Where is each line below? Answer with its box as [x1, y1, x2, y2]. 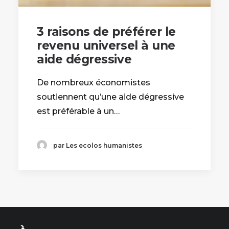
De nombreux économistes [37, 78, 150, 88]
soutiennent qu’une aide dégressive [37, 92, 184, 102]
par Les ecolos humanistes [53, 141, 142, 149]
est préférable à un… [37, 106, 120, 117]
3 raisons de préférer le [37, 25, 176, 39]
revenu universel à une [37, 38, 175, 53]
